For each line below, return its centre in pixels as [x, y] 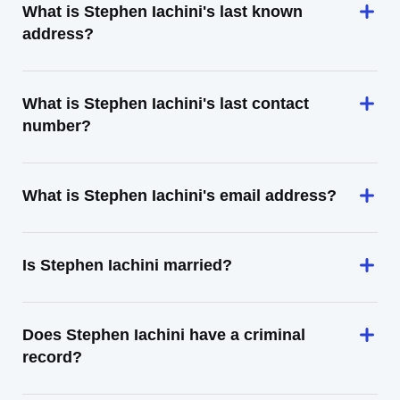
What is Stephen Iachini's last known [162, 12]
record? [52, 357]
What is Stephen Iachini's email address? [179, 196]
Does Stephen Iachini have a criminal [164, 335]
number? [57, 126]
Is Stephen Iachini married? [127, 265]
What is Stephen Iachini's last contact [166, 104]
